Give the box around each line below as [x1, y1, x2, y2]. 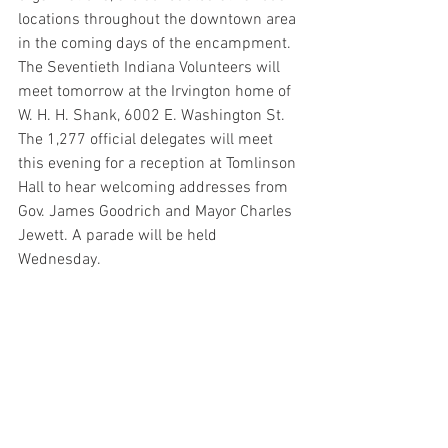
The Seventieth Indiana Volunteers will [18, 58, 284, 78]
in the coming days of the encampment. [18, 34, 295, 54]
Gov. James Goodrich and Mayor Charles [18, 202, 296, 222]
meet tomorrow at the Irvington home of [18, 82, 295, 102]
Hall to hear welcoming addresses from [18, 178, 292, 198]
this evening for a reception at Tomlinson [18, 154, 300, 174]
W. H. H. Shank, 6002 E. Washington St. [18, 106, 289, 126]
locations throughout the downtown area [18, 10, 300, 30]
